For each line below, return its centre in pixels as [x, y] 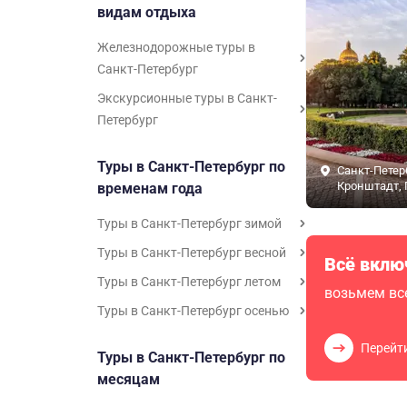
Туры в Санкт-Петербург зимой [189, 223]
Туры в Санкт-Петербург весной [192, 253]
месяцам [129, 379]
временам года [150, 189]
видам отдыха [147, 12]
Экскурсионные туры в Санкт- [187, 98]
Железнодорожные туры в [176, 47]
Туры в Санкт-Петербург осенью [193, 311]
